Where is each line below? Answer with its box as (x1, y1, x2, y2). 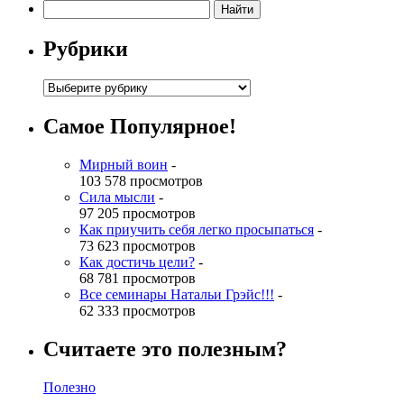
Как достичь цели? (79, 253, 195, 270)
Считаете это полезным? (43, 336, 287, 361)
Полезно (43, 379, 96, 395)
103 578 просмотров (79, 172, 203, 188)
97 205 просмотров (79, 205, 196, 221)
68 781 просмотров (79, 270, 196, 286)
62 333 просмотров (79, 302, 196, 318)
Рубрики (43, 37, 128, 61)
